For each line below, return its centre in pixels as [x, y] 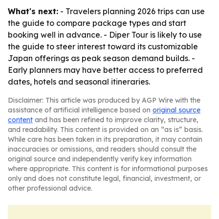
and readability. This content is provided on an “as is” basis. [105, 130]
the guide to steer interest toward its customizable [103, 46]
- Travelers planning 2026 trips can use [131, 11]
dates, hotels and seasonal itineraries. [79, 82]
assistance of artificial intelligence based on [80, 110]
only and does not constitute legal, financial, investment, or [104, 178]
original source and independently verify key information [100, 159]
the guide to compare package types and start [97, 23]
